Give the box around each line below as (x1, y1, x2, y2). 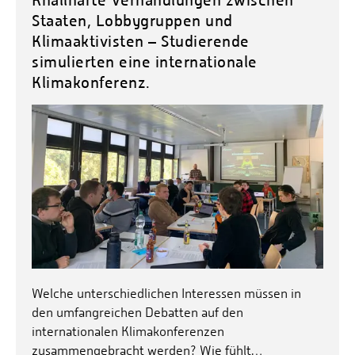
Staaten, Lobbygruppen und (32, 11, 233, 30)
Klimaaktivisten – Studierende (32, 32, 250, 51)
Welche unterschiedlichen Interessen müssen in (32, 286, 301, 302)
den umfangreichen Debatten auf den (32, 305, 243, 321)
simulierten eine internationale (32, 52, 258, 71)
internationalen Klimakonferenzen (32, 324, 224, 340)
